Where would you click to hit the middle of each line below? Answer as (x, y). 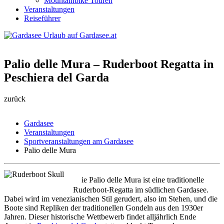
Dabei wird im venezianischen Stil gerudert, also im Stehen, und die (111, 198)
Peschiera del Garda (56, 77)
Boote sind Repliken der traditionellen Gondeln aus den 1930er (103, 207)
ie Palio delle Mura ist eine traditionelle (143, 179)
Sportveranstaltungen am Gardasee (79, 141)
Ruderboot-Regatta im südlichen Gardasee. (141, 189)
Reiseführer (42, 18)
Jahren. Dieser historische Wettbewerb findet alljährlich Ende (100, 216)
